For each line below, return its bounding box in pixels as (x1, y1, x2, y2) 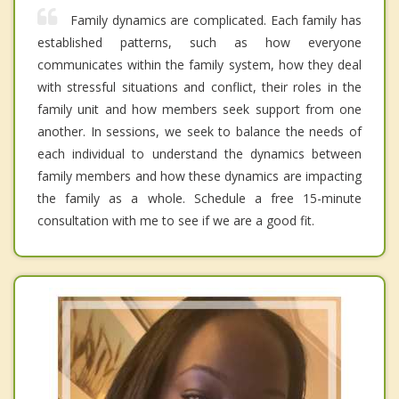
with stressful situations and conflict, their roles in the (37, 78, 362, 96)
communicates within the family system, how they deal (37, 56, 362, 74)
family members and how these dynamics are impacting (37, 167, 362, 185)
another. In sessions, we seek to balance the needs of (37, 123, 362, 141)
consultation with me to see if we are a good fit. (37, 212, 314, 230)
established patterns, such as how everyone (37, 34, 362, 52)
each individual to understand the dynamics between (37, 145, 362, 163)
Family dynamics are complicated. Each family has (70, 12, 362, 29)
